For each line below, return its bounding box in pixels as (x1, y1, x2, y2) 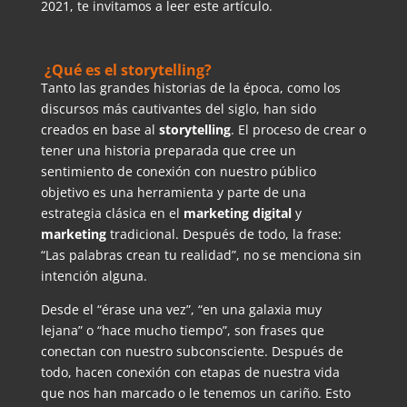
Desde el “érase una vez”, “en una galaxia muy (40, 300, 322, 318)
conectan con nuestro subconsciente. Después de (40, 342, 343, 360)
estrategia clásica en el (40, 203, 184, 222)
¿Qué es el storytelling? (40, 59, 212, 80)
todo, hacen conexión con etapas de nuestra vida (40, 362, 340, 381)
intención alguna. (40, 266, 147, 284)
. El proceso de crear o (230, 120, 366, 138)
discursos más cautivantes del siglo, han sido (40, 99, 316, 117)
